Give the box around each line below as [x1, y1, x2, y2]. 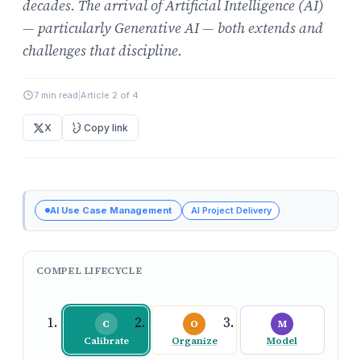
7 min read [34, 89, 78, 102]
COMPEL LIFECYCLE [36, 263, 142, 277]
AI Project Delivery [190, 204, 272, 216]
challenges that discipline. [23, 40, 182, 61]
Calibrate [83, 334, 129, 348]
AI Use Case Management [50, 204, 172, 216]
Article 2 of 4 [81, 89, 139, 102]
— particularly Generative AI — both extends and [23, 18, 323, 39]
